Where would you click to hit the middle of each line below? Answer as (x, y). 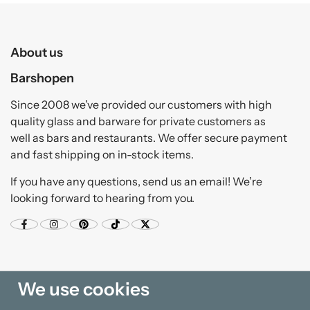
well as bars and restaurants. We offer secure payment (149, 137)
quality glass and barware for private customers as (138, 121)
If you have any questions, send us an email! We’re (136, 181)
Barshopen (42, 77)
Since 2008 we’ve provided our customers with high (141, 104)
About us (37, 52)
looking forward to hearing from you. (102, 198)
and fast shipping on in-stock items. (102, 154)
